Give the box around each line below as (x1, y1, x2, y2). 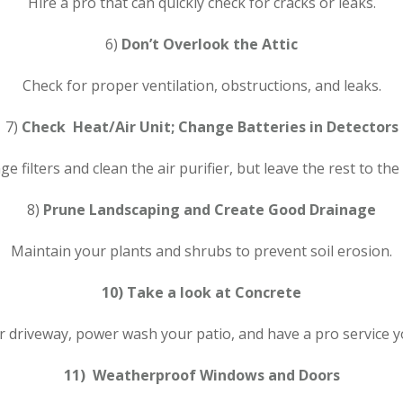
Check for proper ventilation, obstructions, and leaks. (22, 75, 381, 95)
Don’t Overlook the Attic (121, 33, 298, 54)
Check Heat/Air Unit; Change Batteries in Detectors (21, 116, 399, 137)
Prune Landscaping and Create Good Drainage (43, 199, 376, 219)
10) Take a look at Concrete (102, 282, 301, 302)
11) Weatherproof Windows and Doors (63, 364, 340, 385)
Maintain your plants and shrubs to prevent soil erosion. (11, 240, 392, 261)
